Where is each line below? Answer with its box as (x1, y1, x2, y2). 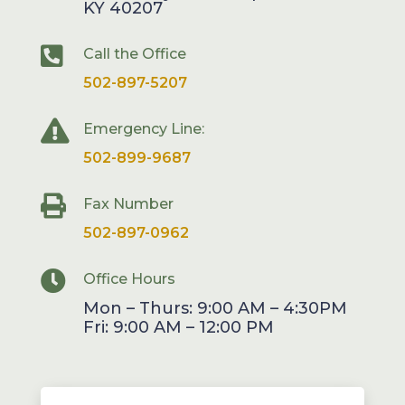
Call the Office (82, 45, 186, 63)
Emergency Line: (82, 120, 204, 138)
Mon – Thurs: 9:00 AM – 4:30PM (82, 298, 347, 319)
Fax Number (82, 195, 174, 213)
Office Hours (82, 270, 175, 288)
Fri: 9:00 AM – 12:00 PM (82, 317, 274, 338)
